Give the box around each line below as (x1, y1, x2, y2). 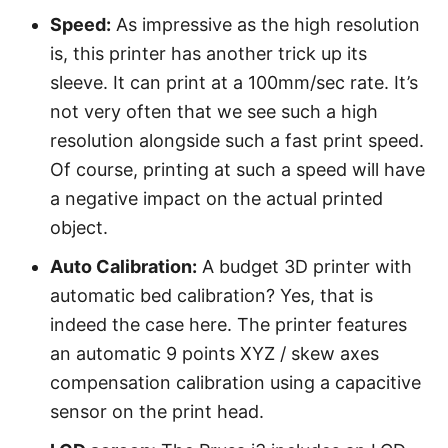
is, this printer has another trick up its (50, 43, 367, 64)
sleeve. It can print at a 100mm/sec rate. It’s (50, 72, 418, 93)
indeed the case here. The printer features (50, 314, 407, 335)
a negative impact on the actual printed (50, 188, 383, 209)
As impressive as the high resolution (111, 14, 420, 35)
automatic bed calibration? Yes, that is (50, 285, 373, 306)
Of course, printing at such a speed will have (50, 159, 425, 180)
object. (50, 217, 108, 238)
